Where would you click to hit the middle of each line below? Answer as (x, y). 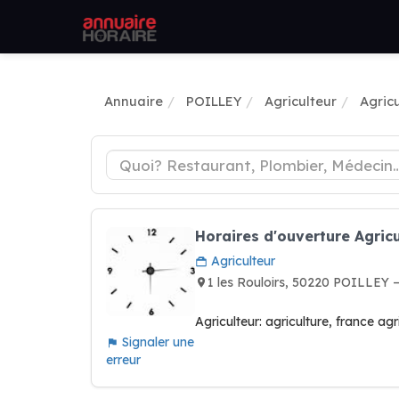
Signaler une (156, 342)
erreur (123, 360)
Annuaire (134, 101)
